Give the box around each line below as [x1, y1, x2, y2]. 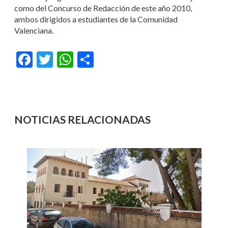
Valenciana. [14, 25, 53, 35]
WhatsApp [73, 54, 111, 64]
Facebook [33, 54, 68, 64]
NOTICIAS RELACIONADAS [14, 113, 151, 126]
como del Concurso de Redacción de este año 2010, [14, 3, 192, 13]
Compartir [94, 54, 130, 64]
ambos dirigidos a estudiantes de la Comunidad [14, 14, 178, 24]
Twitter [53, 54, 79, 64]
